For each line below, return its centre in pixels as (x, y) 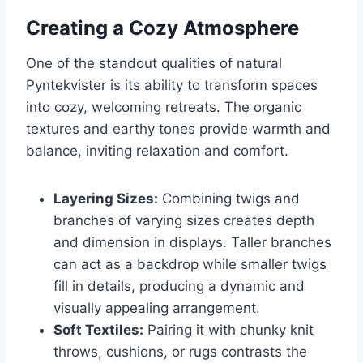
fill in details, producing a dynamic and (179, 286)
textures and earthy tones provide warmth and (178, 129)
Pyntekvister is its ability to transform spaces (172, 85)
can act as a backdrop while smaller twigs (190, 265)
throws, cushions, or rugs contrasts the (180, 352)
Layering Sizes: (106, 199)
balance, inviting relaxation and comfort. (157, 151)
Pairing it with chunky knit (228, 330)
